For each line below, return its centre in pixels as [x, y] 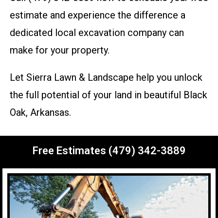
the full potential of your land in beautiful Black [109, 95]
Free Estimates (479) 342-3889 [109, 151]
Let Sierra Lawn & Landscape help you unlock [106, 78]
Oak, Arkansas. [40, 113]
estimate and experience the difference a [98, 15]
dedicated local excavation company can [97, 33]
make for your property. [60, 50]
